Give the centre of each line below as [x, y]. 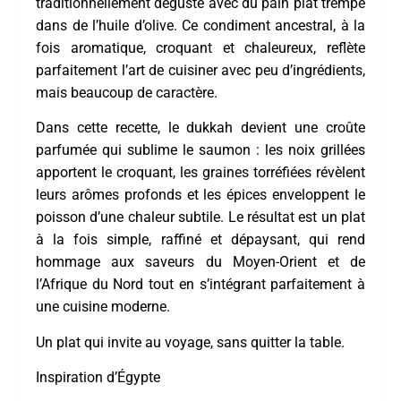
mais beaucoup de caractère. [127, 93]
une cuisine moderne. [103, 307]
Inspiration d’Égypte [98, 378]
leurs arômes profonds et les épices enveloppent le [200, 195]
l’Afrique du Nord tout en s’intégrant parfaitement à [200, 285]
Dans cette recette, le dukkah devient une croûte [200, 128]
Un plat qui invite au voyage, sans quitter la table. [190, 342]
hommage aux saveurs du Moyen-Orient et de [200, 262]
